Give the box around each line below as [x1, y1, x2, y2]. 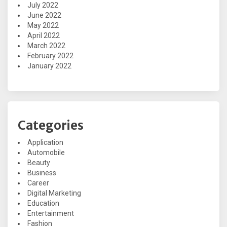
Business [27, 169, 56, 177]
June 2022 [27, 11, 61, 20]
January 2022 [27, 62, 71, 70]
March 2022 [27, 42, 65, 50]
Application [27, 138, 63, 147]
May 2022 [27, 21, 59, 30]
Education [27, 199, 59, 208]
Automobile [27, 148, 65, 157]
